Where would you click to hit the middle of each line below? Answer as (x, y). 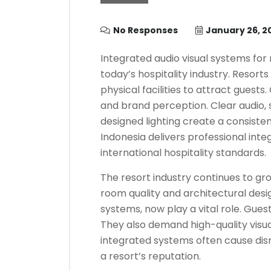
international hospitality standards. (183, 153)
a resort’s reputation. (151, 256)
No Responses (145, 30)
